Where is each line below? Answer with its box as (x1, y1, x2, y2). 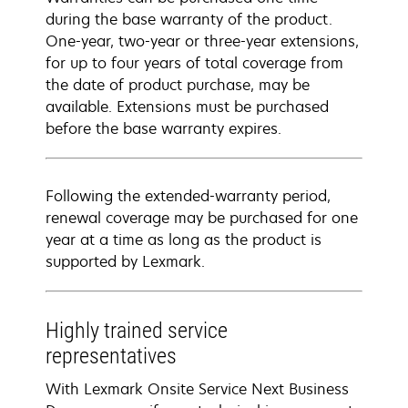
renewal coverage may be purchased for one (46, 208, 358, 228)
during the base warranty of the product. (46, 9, 332, 29)
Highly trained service (46, 318, 228, 343)
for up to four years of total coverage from (46, 53, 343, 73)
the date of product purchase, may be (46, 75, 310, 95)
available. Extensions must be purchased (46, 97, 329, 117)
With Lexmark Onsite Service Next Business (46, 379, 349, 399)
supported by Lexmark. (46, 251, 205, 271)
